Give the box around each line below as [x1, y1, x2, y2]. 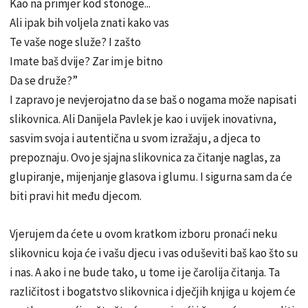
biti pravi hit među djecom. [10, 188, 142, 203]
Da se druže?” [10, 72, 78, 88]
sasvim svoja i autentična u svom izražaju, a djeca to [10, 130, 261, 146]
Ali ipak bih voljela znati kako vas [10, 14, 169, 30]
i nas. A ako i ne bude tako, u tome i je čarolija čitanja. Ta [10, 264, 280, 280]
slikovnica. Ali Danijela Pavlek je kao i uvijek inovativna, [10, 111, 276, 126]
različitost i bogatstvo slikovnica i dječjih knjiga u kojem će [10, 283, 296, 299]
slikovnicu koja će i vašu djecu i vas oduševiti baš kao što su [10, 245, 298, 261]
